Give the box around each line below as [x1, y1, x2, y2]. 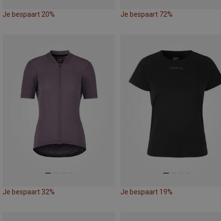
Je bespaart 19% [120, 187, 173, 196]
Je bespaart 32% [2, 187, 55, 196]
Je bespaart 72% [120, 10, 173, 18]
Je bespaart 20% [2, 10, 55, 18]
